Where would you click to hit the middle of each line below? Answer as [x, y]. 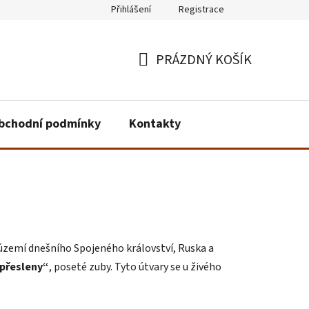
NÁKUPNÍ [165, 76]
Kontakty [155, 123]
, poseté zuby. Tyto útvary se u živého [135, 267]
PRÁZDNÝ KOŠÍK [204, 60]
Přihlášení [131, 10]
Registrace [201, 10]
